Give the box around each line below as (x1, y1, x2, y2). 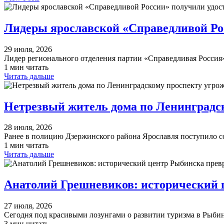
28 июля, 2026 (4, 123, 52, 132)
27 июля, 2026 (4, 201, 52, 210)
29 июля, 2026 (4, 44, 52, 53)
